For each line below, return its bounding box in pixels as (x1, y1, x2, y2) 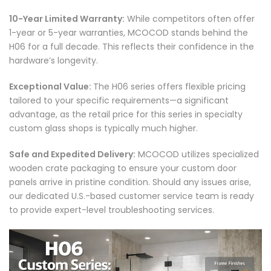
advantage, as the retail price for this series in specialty (9, 108, 243, 121)
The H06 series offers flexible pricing (93, 80, 246, 93)
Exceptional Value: (9, 80, 93, 93)
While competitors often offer (125, 13, 255, 25)
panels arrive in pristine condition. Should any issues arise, (9, 176, 251, 189)
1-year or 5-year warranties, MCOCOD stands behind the (9, 27, 248, 39)
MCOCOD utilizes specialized (135, 148, 259, 161)
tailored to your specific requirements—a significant (9, 94, 229, 107)
